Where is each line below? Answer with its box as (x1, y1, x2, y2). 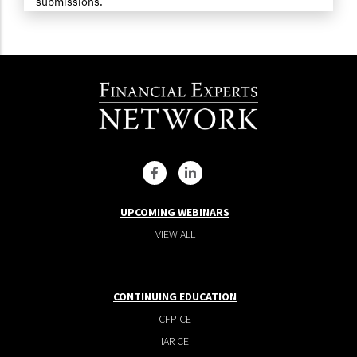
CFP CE (159, 311, 191, 326)
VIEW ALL (155, 226, 195, 241)
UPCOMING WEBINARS (120, 204, 229, 219)
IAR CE (161, 333, 189, 348)
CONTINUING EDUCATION (113, 288, 237, 304)
